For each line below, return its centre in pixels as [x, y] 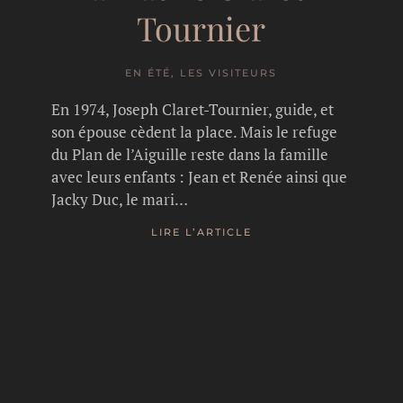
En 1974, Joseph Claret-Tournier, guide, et [193, 109]
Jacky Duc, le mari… [120, 199]
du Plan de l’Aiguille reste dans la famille [190, 154]
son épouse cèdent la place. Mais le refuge [195, 131]
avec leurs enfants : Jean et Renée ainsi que [200, 176]
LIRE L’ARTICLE [201, 233]
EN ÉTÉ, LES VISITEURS [201, 72]
